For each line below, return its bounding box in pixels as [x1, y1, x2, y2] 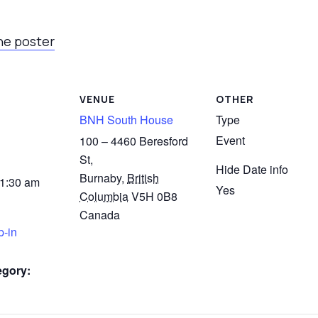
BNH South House [79, 111, 173, 128]
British [127, 169, 159, 186]
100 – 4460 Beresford [79, 132, 188, 149]
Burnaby [79, 169, 121, 186]
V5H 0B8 [131, 187, 177, 204]
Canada [79, 206, 120, 223]
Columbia [79, 187, 128, 204]
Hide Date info [216, 161, 288, 177]
